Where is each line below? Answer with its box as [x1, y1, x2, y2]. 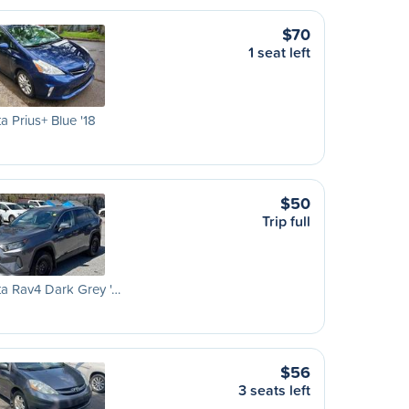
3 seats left [238, 380, 310, 400]
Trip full [262, 211, 310, 231]
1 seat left [248, 42, 310, 62]
